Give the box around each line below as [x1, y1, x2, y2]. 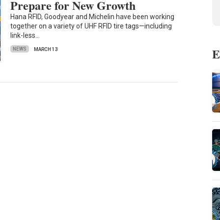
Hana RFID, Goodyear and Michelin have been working [10, 12, 175, 21]
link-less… [10, 31, 40, 39]
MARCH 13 [34, 46, 58, 52]
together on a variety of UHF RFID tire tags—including [10, 22, 172, 30]
